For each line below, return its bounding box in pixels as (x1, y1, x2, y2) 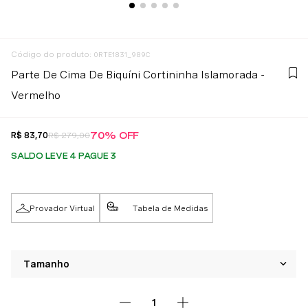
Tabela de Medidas (133, 203, 208, 213)
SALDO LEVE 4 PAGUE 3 (11, 151, 117, 161)
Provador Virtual (30, 203, 95, 213)
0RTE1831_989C (93, 50, 151, 58)
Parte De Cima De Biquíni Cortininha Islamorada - (11, 68, 265, 81)
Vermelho (11, 89, 60, 102)
